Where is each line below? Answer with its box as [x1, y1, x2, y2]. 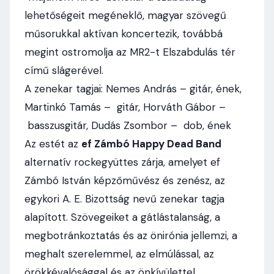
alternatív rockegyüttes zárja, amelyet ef [24, 155, 220, 169]
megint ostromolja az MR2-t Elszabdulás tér [24, 45, 235, 59]
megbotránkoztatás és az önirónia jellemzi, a [24, 229, 237, 242]
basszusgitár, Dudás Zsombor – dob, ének [24, 119, 234, 132]
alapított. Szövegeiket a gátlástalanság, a [24, 210, 220, 224]
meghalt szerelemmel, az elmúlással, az [24, 247, 214, 261]
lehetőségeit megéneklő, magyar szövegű [24, 9, 226, 22]
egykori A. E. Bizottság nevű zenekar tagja [24, 192, 224, 206]
